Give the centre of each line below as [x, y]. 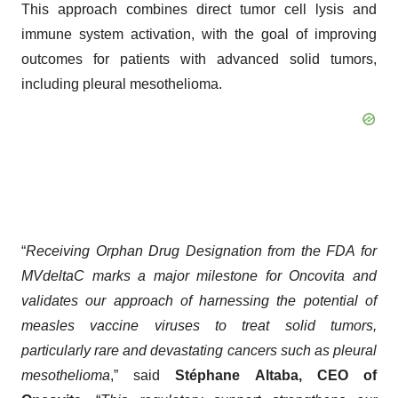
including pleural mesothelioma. [122, 84]
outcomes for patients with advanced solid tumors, [199, 60]
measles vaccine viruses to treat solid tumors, [199, 326]
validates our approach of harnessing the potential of [199, 301]
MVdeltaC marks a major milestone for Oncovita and [199, 276]
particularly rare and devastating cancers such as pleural [199, 351]
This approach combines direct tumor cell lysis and [199, 10]
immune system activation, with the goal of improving [199, 35]
